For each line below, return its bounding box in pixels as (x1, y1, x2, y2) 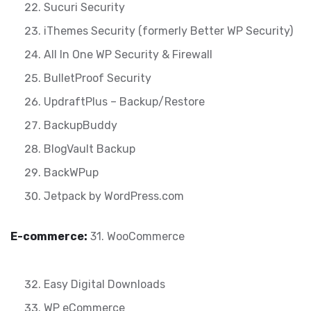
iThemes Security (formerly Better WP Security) (44, 24, 293, 37)
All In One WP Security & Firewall (44, 48, 212, 61)
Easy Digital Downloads (44, 278, 165, 291)
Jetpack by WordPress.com (44, 190, 184, 203)
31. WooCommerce (87, 230, 185, 243)
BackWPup (44, 166, 99, 179)
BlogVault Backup (44, 142, 135, 155)
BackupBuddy (44, 119, 117, 132)
